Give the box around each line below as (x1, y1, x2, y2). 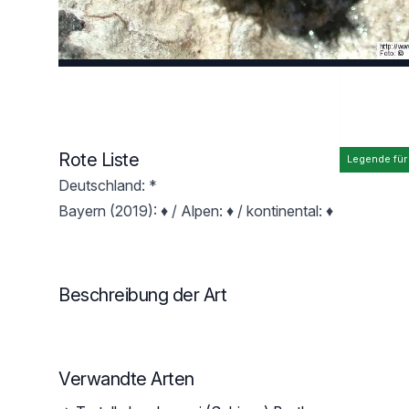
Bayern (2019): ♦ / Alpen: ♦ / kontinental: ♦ (58, 202, 333, 220)
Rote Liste (58, 149, 139, 171)
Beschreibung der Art (58, 284, 226, 306)
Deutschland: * (58, 176, 157, 194)
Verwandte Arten (58, 368, 194, 390)
